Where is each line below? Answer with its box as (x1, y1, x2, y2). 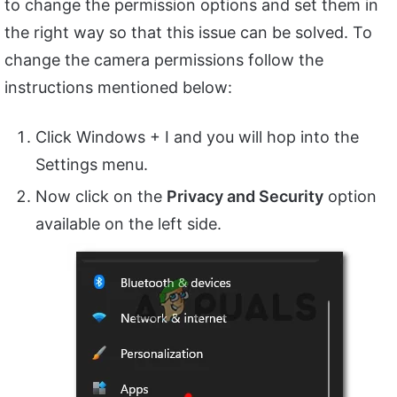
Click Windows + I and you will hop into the (35, 128, 359, 147)
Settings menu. (35, 155, 148, 175)
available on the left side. (35, 214, 222, 234)
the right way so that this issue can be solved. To (4, 23, 372, 43)
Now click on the (35, 187, 167, 206)
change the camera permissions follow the (4, 51, 323, 70)
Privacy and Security (167, 187, 323, 206)
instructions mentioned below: (4, 78, 232, 97)
